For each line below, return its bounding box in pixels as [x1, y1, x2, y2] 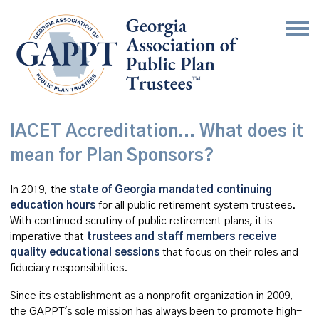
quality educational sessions [10, 247, 159, 258]
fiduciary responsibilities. [10, 263, 128, 273]
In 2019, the [10, 184, 70, 195]
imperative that [10, 231, 87, 242]
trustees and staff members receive [87, 231, 276, 242]
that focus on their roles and [162, 247, 298, 258]
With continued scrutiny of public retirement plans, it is [10, 216, 272, 226]
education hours [10, 200, 95, 211]
